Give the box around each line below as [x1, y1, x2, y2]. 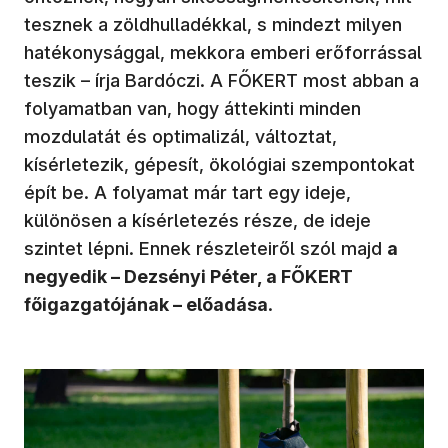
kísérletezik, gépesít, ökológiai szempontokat [24, 153, 415, 175]
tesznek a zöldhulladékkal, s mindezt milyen [24, 13, 402, 35]
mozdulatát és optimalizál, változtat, [24, 125, 337, 147]
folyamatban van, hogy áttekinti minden [24, 97, 361, 119]
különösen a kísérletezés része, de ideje [24, 209, 371, 231]
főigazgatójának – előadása [24, 293, 268, 315]
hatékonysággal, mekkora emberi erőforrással [24, 41, 422, 63]
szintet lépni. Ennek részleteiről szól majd [24, 237, 387, 259]
